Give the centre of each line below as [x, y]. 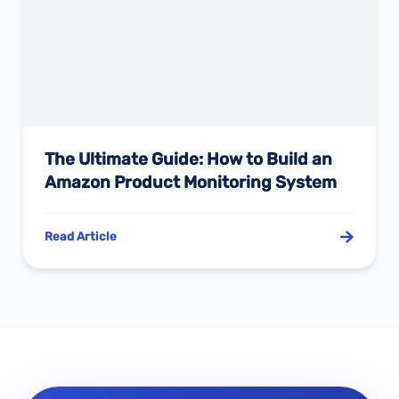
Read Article [81, 237]
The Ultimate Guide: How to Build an [189, 159]
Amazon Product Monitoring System [191, 183]
